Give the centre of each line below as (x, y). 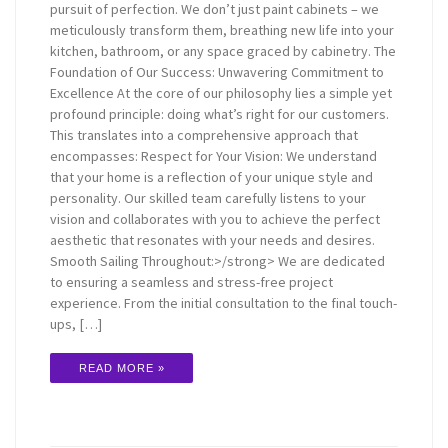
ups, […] (76, 324)
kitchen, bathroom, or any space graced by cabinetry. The (223, 51)
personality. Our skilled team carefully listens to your (208, 198)
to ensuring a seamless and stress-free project (192, 282)
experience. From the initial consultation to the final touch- (224, 303)
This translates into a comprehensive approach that (204, 135)
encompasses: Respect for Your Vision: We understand (214, 156)
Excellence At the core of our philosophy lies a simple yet (221, 93)
